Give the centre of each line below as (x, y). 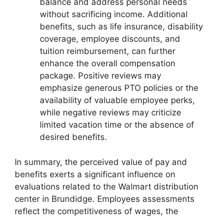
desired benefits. (73, 137)
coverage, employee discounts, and (110, 39)
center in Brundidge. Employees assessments (105, 199)
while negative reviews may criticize (110, 113)
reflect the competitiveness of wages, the (96, 211)
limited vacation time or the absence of (117, 125)
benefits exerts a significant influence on (95, 174)
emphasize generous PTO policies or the (119, 88)
